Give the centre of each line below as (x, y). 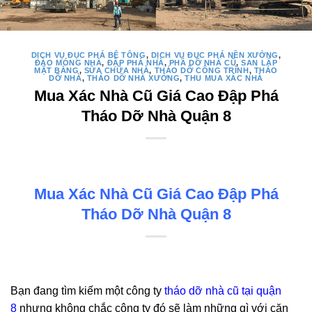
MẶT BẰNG (57, 119)
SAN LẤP (259, 112)
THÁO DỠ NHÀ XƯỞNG (133, 127)
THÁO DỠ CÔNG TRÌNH (202, 119)
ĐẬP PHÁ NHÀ (135, 112)
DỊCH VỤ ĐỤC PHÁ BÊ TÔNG (88, 104)
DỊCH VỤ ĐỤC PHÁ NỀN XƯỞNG (214, 104)
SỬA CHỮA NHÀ (117, 119)
